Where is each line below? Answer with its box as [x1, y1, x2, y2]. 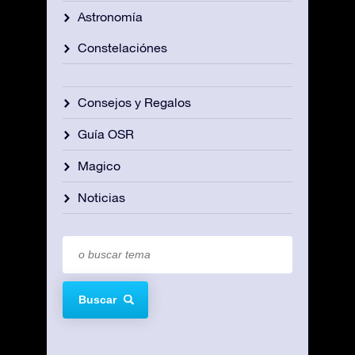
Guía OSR [78, 126, 134, 141]
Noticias [78, 189, 125, 204]
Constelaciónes [78, 40, 167, 55]
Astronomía [78, 9, 143, 24]
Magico [78, 158, 120, 173]
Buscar [78, 293, 116, 307]
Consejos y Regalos [78, 94, 191, 109]
